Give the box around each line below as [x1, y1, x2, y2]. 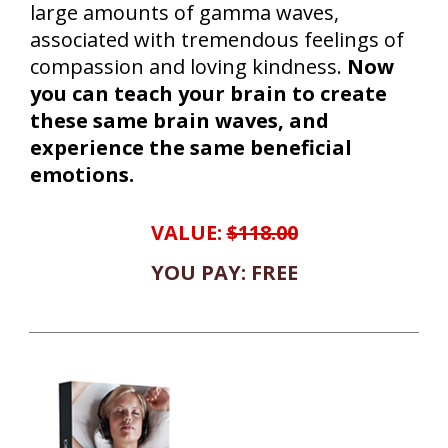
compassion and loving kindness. [30, 52, 347, 80]
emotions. [30, 160, 134, 188]
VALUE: [150, 218, 227, 246]
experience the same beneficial [30, 133, 352, 161]
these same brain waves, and [30, 106, 329, 134]
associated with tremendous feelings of [30, 25, 404, 53]
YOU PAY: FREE [150, 258, 298, 286]
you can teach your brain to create [30, 79, 387, 107]
